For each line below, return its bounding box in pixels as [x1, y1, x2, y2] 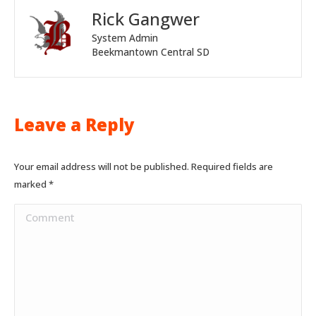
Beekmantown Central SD [92, 44, 209, 59]
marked [14, 177, 49, 190]
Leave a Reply [14, 112, 135, 136]
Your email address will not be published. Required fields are [14, 159, 273, 173]
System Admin [92, 30, 158, 44]
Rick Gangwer [92, 6, 200, 30]
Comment [14, 205, 73, 223]
